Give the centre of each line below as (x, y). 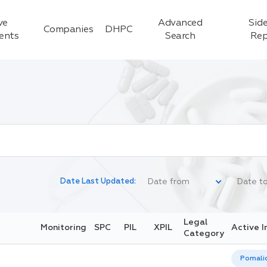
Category (204, 233)
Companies (68, 30)
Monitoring (63, 228)
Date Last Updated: (98, 181)
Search (180, 36)
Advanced (180, 23)
